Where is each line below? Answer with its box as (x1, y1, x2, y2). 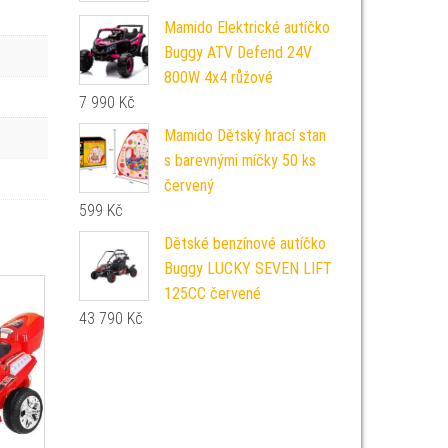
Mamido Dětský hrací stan (163, 126, 326, 145)
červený (163, 176, 214, 195)
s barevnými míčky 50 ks (163, 151, 316, 170)
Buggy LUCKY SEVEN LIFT (163, 259, 332, 278)
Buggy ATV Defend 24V (163, 43, 312, 62)
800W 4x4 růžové (163, 68, 273, 87)
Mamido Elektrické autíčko (163, 18, 330, 37)
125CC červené (163, 284, 261, 303)
